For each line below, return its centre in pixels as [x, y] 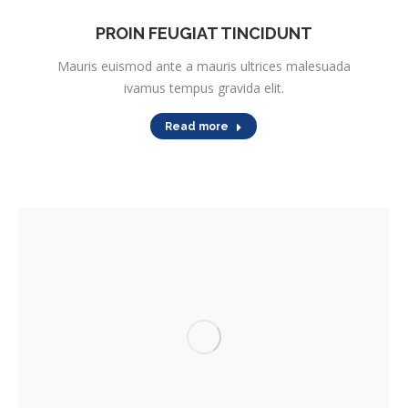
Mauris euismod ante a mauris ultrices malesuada [204, 66]
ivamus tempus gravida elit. [204, 88]
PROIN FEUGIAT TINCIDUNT [204, 34]
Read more [197, 127]
